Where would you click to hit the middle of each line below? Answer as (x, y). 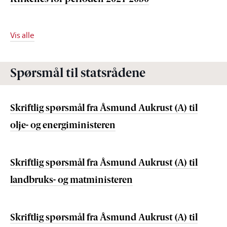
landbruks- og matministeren (71, 181)
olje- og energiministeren (63, 126)
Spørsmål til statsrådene (78, 74)
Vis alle (22, 35)
